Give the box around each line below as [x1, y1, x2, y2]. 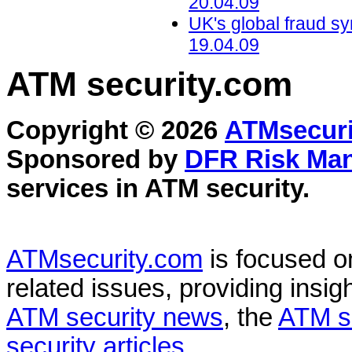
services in [6, 174, 145, 203]
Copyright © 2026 [6, 116, 225, 145]
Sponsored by [6, 145, 185, 174]
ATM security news [6, 303, 223, 332]
